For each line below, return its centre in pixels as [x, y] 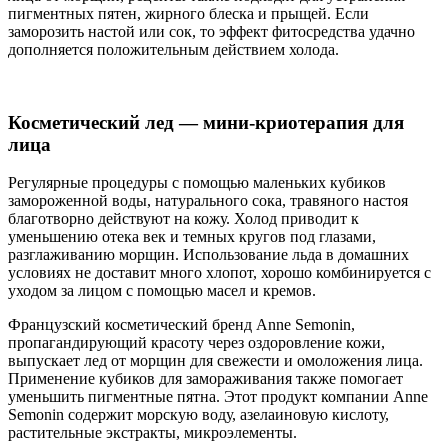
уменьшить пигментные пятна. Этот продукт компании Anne [218, 397]
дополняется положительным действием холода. [173, 49]
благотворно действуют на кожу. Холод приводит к [183, 219]
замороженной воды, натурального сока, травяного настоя [208, 201]
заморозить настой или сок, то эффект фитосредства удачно [211, 31]
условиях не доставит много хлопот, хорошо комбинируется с [219, 273]
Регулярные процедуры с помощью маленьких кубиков [197, 183]
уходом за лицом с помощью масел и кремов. [162, 291]
